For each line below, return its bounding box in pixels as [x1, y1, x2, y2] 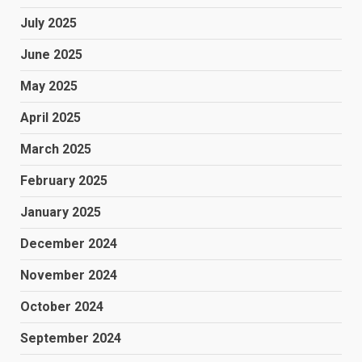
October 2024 [20, 298, 103, 314]
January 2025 [20, 204, 101, 220]
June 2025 [20, 46, 82, 62]
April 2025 [20, 109, 81, 125]
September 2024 [20, 330, 121, 346]
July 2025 [20, 15, 77, 31]
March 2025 [20, 141, 91, 157]
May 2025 [20, 78, 78, 94]
